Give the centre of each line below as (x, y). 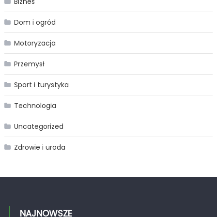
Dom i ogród (35, 23)
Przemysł (29, 64)
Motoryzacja (35, 43)
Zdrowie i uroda (39, 147)
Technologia (35, 106)
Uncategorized (39, 127)
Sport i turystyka (41, 85)
